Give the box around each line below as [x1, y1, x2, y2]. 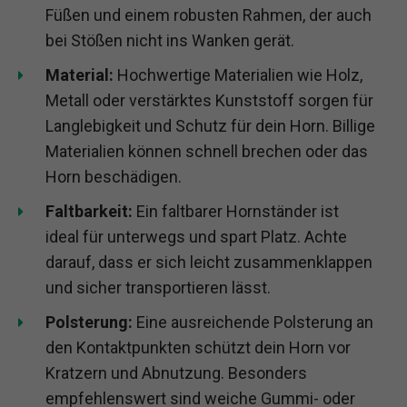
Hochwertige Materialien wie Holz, [114, 65, 362, 84]
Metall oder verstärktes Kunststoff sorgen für [45, 90, 373, 110]
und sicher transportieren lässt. [45, 277, 271, 297]
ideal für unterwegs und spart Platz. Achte [45, 226, 347, 246]
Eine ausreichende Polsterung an [133, 312, 373, 332]
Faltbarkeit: [45, 201, 133, 221]
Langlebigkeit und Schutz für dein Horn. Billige [45, 115, 375, 135]
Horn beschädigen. [45, 166, 182, 186]
